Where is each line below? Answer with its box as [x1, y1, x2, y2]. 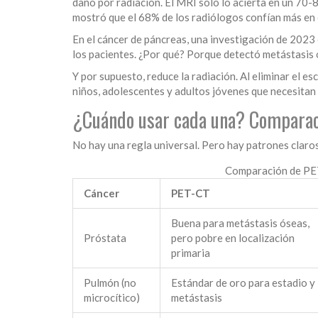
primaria [171, 246, 210, 260]
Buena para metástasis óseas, [171, 216, 309, 230]
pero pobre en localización [171, 231, 295, 245]
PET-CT [171, 187, 210, 200]
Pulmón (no [84, 276, 136, 290]
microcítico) [84, 291, 140, 305]
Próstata [84, 231, 126, 245]
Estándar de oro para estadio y [171, 276, 315, 290]
